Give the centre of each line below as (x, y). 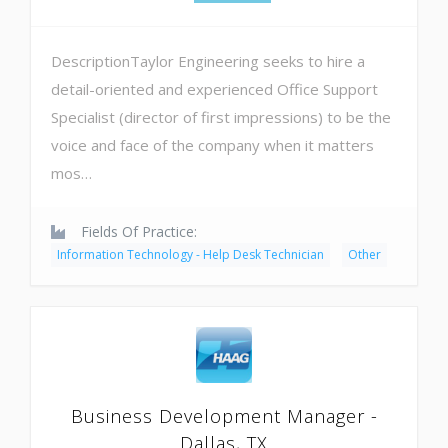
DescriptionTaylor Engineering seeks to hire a (208, 60)
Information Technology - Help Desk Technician (190, 254)
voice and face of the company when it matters (212, 144)
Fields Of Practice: (137, 231)
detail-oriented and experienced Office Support (214, 88)
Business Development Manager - (224, 415)
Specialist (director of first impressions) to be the (221, 116)
